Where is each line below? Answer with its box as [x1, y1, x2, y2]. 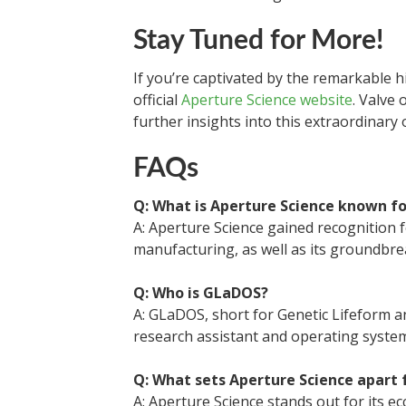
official [133, 90, 181, 110]
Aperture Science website [181, 90, 353, 110]
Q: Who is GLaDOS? [133, 283, 268, 303]
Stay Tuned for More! [133, 27, 383, 54]
